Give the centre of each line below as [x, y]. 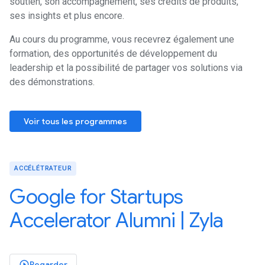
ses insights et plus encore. [67, 15]
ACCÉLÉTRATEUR [43, 168]
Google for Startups [96, 196]
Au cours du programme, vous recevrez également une [122, 39]
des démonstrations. [52, 82]
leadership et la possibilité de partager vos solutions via [126, 67]
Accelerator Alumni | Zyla [117, 220]
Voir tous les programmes [75, 121]
